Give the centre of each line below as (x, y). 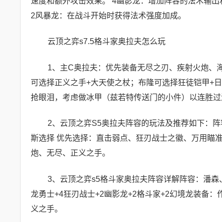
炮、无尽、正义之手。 (70, 153)
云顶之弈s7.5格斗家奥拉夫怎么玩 (106, 41)
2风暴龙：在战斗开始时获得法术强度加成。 (108, 15)
